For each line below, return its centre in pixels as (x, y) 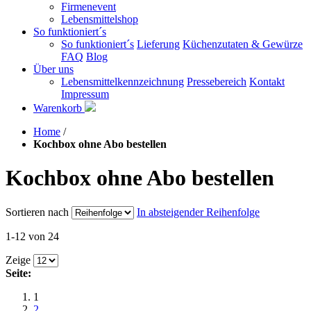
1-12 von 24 (32, 236)
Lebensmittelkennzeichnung (123, 82)
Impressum (85, 94)
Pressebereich (217, 82)
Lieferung (158, 44)
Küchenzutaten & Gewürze (243, 44)
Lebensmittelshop (100, 19)
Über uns (53, 69)
